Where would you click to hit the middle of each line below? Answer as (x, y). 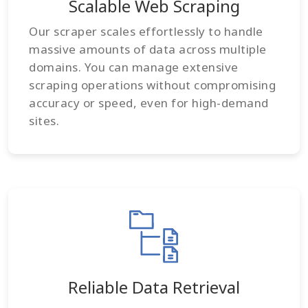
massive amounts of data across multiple (148, 49)
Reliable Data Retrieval (154, 287)
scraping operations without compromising (152, 85)
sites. (44, 121)
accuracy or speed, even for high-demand (149, 103)
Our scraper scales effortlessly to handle (146, 32)
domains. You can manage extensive (134, 67)
